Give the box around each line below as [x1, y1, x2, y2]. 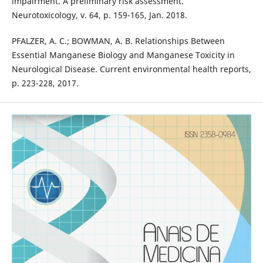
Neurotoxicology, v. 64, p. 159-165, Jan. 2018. [11, 9, 187, 21]
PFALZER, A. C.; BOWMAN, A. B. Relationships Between [11, 35, 225, 47]
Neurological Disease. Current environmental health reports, [11, 63, 251, 75]
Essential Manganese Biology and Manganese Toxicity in [11, 49, 235, 61]
